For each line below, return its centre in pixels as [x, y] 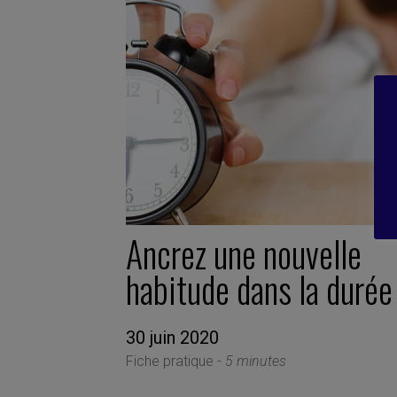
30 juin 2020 [172, 337]
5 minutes [256, 361]
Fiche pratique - [175, 361]
